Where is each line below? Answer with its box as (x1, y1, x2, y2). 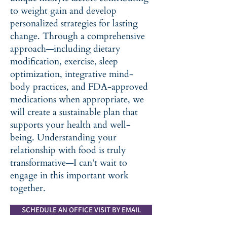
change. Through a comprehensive (10, 30, 145, 43)
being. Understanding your (10, 131, 117, 144)
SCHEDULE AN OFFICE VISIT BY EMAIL (21, 205, 141, 214)
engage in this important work (10, 169, 129, 182)
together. (10, 182, 46, 195)
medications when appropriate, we (10, 93, 144, 106)
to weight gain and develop (10, 5, 117, 17)
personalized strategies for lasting (10, 17, 138, 30)
